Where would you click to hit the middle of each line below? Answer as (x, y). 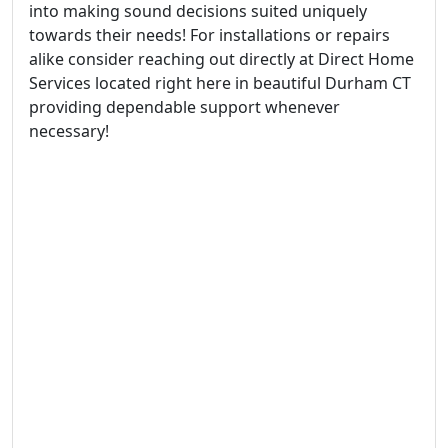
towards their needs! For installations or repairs (209, 35)
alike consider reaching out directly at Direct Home (221, 59)
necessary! (69, 131)
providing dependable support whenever (184, 107)
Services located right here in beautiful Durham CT (220, 83)
